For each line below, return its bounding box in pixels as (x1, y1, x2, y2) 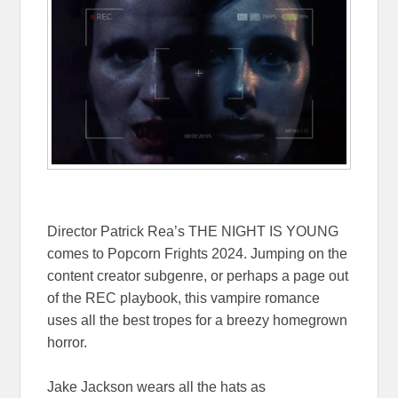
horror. (47, 334, 92, 350)
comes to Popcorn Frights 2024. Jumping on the (47, 245, 348, 261)
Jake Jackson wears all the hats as (47, 378, 267, 394)
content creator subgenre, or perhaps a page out (47, 267, 349, 283)
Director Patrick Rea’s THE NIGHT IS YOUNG (47, 223, 339, 239)
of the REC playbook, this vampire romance (47, 290, 321, 306)
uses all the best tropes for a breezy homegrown (47, 312, 348, 328)
